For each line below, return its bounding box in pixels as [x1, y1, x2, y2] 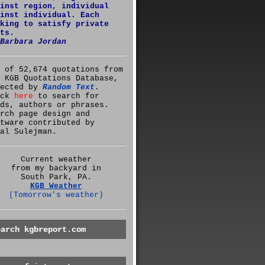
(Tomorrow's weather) [8, 190, 104, 199]
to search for [33, 92, 99, 101]
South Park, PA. [20, 173, 92, 182]
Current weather [20, 155, 92, 164]
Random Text [43, 83, 95, 92]
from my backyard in [11, 164, 101, 173]
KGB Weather [30, 182, 82, 190]
